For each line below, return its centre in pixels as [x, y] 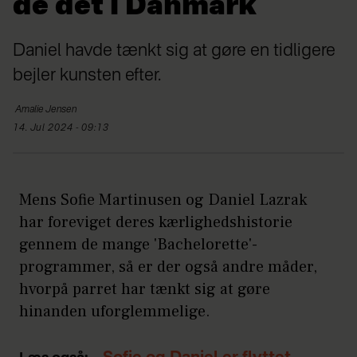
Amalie [29, 110]
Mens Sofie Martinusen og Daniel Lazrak [163, 200]
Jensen [61, 110]
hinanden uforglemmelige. [115, 311]
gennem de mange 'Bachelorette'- [138, 244]
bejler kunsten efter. [87, 75]
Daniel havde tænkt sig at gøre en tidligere [174, 51]
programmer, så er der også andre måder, [168, 267]
